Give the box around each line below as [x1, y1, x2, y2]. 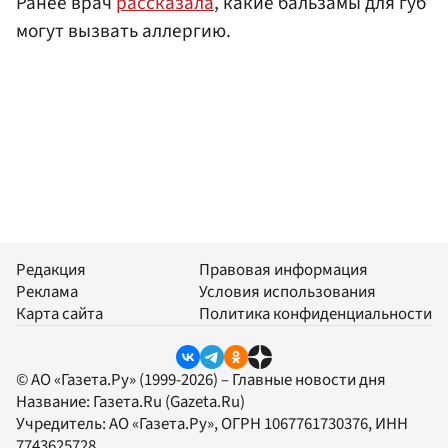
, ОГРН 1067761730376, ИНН [214, 412, 408, 437]
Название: [16, 390, 93, 415]
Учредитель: [16, 412, 109, 437]
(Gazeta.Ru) [162, 390, 245, 415]
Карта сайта [16, 302, 103, 327]
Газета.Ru [93, 390, 162, 415]
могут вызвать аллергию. [16, 16, 231, 45]
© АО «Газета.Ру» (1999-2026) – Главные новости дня [16, 368, 386, 393]
